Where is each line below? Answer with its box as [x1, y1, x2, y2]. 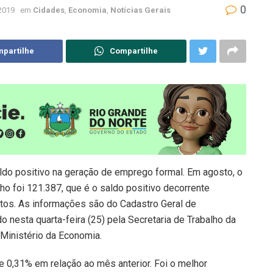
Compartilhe [110, 46, 158, 55]
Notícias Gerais [110, 5, 171, 15]
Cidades [33, 5, 65, 15]
